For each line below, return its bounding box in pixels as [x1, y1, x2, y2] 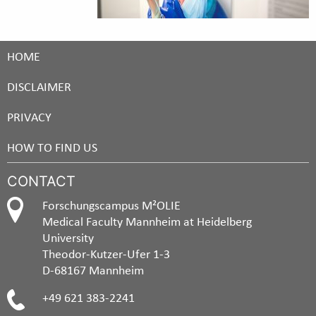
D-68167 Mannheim [42, 263, 144, 277]
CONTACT [7, 173, 75, 190]
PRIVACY [7, 110, 51, 124]
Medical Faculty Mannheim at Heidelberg [42, 214, 252, 229]
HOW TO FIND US [7, 140, 97, 154]
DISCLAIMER [7, 80, 71, 94]
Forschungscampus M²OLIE [42, 198, 181, 212]
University [42, 231, 94, 245]
